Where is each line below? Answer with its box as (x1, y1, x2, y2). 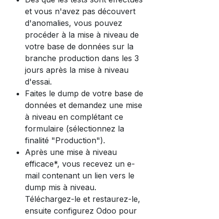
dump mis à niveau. (25, 182, 96, 192)
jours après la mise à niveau (25, 65, 129, 75)
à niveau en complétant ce (25, 112, 123, 122)
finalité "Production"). (25, 135, 105, 145)
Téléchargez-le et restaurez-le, (25, 194, 140, 204)
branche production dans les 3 (25, 53, 139, 63)
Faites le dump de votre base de (25, 88, 143, 98)
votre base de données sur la (25, 42, 133, 51)
